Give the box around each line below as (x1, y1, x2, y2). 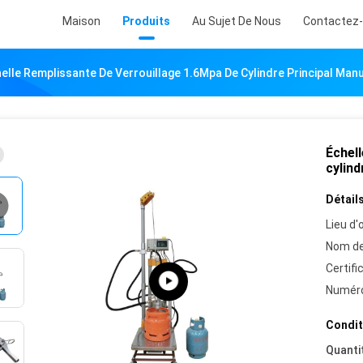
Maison (62, 15, 100, 28)
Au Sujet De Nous (192, 15, 281, 28)
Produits (122, 15, 170, 28)
